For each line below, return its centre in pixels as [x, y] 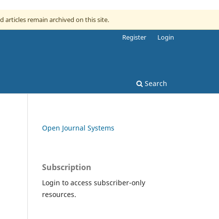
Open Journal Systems [78, 128]
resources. [59, 194]
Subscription [67, 167]
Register [134, 37]
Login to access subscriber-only [94, 182]
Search [155, 83]
